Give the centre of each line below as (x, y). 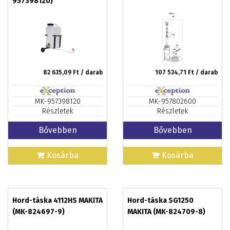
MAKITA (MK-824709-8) (166, 212)
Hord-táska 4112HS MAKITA (57, 200)
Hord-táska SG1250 (160, 200)
